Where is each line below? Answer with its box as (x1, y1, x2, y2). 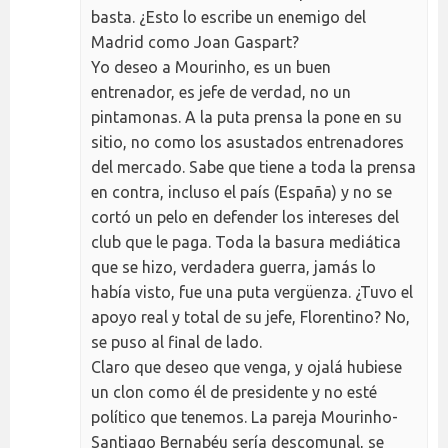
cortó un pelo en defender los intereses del (91, 208, 399, 227)
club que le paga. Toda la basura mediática (91, 233, 401, 252)
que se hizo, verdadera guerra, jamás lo (91, 258, 376, 277)
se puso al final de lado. (91, 333, 262, 352)
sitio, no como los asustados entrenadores (91, 133, 404, 152)
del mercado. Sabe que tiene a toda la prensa (91, 158, 416, 177)
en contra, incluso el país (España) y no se (91, 183, 392, 202)
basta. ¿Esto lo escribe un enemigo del (91, 8, 366, 27)
